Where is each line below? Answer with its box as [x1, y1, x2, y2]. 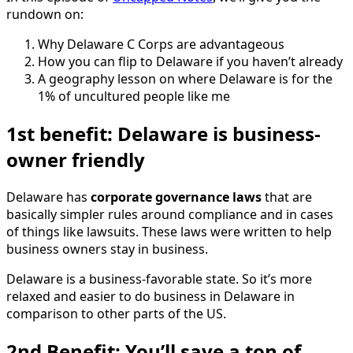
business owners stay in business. [6, 240, 208, 258]
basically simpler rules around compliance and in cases [6, 205, 333, 223]
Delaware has [6, 188, 91, 206]
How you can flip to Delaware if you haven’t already [38, 52, 343, 70]
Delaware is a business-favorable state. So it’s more [6, 269, 312, 288]
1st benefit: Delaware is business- [6, 120, 321, 147]
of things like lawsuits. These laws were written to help [6, 222, 332, 240]
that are [262, 188, 312, 206]
